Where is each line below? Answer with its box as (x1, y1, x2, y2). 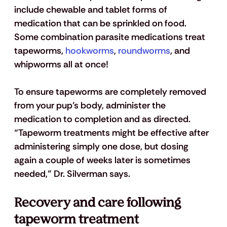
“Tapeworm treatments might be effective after (14, 127, 211, 139)
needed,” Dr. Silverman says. (14, 168, 130, 180)
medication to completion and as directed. (14, 113, 193, 126)
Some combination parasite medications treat (14, 31, 207, 44)
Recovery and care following (14, 195, 183, 212)
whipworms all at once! (14, 58, 108, 71)
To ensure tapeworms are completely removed (14, 86, 208, 98)
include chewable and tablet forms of (14, 4, 169, 16)
